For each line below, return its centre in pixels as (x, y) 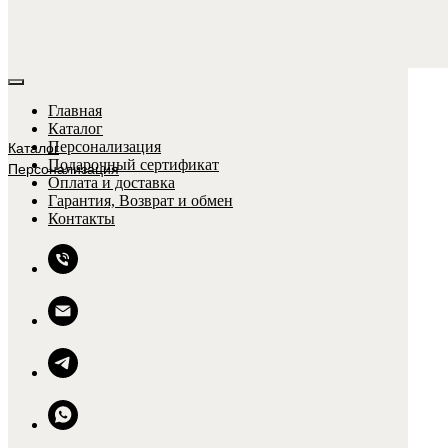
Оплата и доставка (111, 182)
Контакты (81, 218)
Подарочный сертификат (133, 164)
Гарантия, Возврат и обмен (140, 200)
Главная (75, 110)
